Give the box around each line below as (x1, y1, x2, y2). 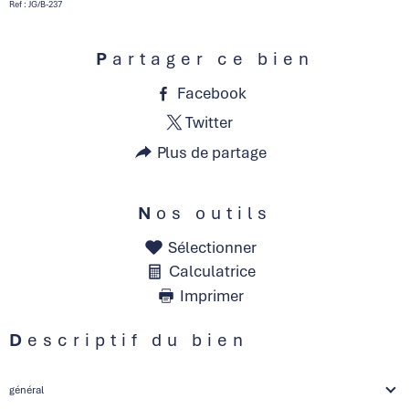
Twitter (185, 112, 234, 133)
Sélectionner (167, 236, 257, 257)
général (9, 383, 44, 396)
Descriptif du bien (27, 328, 248, 351)
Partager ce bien (111, 47, 314, 70)
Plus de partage (157, 142, 267, 163)
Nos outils (155, 201, 272, 225)
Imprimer (180, 285, 245, 306)
